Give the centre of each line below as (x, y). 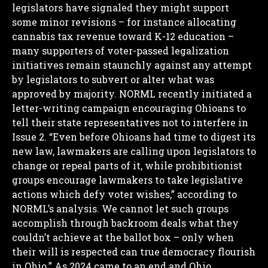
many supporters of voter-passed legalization (121, 50)
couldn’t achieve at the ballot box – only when (123, 237)
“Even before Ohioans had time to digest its (151, 136)
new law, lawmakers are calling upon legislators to (134, 151)
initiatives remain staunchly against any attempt (132, 65)
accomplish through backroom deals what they (125, 223)
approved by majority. (64, 93)
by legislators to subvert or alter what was (113, 79)
